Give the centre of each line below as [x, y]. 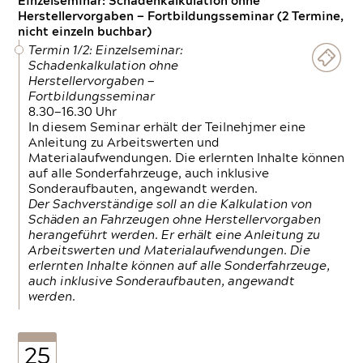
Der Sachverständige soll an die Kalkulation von [171, 205]
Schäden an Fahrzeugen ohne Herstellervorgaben [175, 220]
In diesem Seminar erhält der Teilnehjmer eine [167, 128]
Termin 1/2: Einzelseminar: [106, 51]
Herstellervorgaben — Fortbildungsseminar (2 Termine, [181, 17]
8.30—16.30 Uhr [73, 112]
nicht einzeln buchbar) [85, 32]
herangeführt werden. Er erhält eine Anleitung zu [175, 235]
